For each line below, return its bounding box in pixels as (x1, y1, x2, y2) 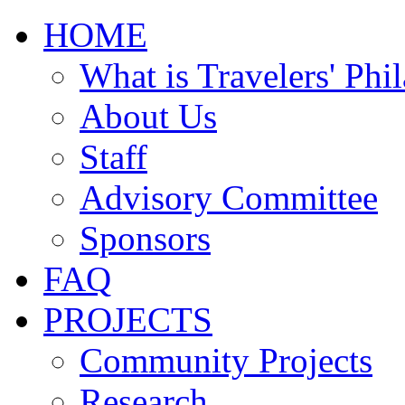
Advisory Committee (80, 178, 378, 217)
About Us (80, 97, 217, 136)
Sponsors (80, 219, 211, 258)
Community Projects (80, 341, 372, 380)
